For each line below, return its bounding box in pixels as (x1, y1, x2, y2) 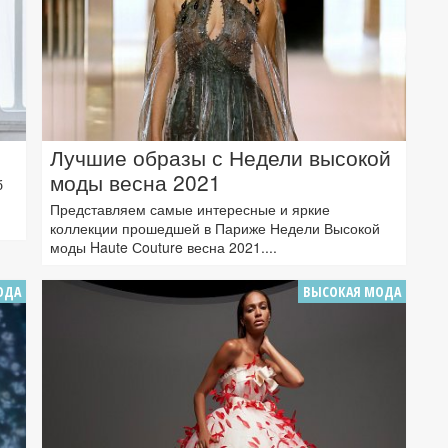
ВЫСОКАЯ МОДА (303, 282, 401, 302)
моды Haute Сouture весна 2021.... (50, 237, 277, 258)
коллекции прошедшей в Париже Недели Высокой (50, 218, 380, 239)
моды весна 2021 (50, 167, 221, 198)
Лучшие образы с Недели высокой (50, 142, 391, 173)
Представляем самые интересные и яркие (50, 199, 330, 220)
